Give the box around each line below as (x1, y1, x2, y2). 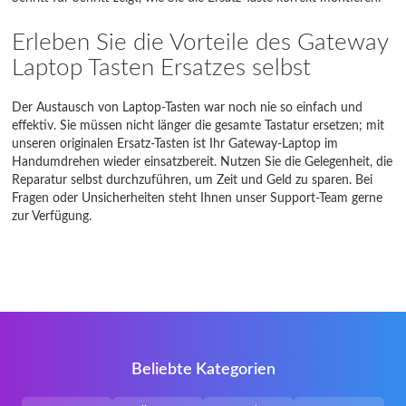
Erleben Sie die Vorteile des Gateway (12, 31, 389, 54)
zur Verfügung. (12, 210, 92, 223)
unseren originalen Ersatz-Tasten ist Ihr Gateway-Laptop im (12, 138, 339, 150)
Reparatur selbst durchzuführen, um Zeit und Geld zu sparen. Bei (12, 174, 373, 187)
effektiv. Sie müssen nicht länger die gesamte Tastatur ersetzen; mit (12, 120, 385, 132)
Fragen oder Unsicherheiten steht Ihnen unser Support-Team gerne (12, 192, 383, 205)
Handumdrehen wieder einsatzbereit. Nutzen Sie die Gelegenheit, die (12, 156, 393, 169)
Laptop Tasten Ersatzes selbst (12, 56, 312, 80)
